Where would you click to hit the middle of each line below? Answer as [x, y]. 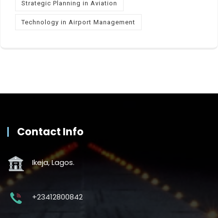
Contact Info [50, 131]
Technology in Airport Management [78, 22]
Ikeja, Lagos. [53, 162]
